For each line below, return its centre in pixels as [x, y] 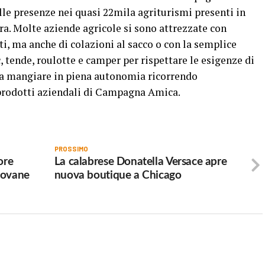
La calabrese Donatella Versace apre [140, 162]
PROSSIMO [71, 149]
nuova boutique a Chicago [118, 175]
